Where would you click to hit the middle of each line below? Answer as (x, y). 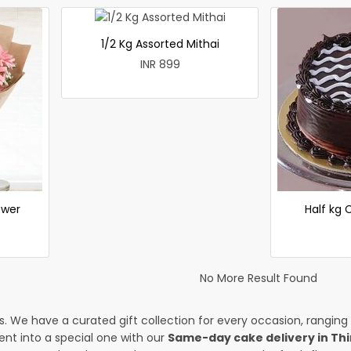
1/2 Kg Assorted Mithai (160, 43)
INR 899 (160, 64)
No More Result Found (259, 278)
